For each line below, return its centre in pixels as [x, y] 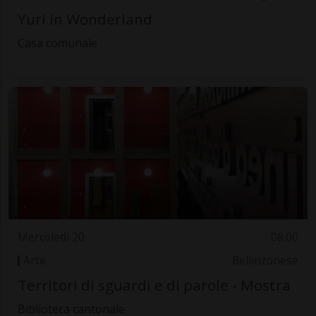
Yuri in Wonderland [85, 19]
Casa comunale [57, 43]
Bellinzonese [266, 260]
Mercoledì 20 [51, 238]
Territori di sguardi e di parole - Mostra [154, 285]
